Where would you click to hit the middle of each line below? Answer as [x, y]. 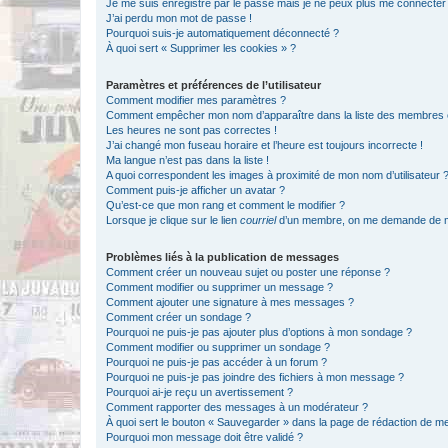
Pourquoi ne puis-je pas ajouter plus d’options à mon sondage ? [259, 332]
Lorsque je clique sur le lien [173, 220]
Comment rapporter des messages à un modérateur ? [237, 407]
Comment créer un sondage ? [178, 317]
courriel [258, 220]
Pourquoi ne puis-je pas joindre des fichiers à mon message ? [255, 377]
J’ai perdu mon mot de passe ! [179, 18]
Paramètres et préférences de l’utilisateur [213, 85]
